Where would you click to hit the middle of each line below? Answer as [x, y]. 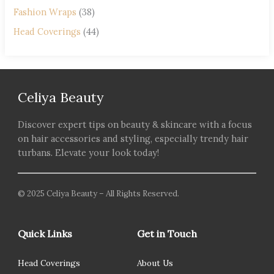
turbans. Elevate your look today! [89, 152]
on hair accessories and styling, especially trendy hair [133, 138]
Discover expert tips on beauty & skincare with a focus [135, 124]
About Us [155, 263]
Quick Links [45, 234]
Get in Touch [167, 234]
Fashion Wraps [45, 12]
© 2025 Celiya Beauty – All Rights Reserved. [99, 194]
